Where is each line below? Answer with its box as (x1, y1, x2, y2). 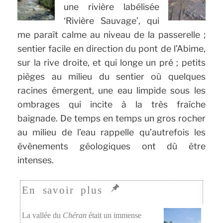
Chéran (63, 211, 87, 220)
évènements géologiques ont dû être (17, 141, 206, 152)
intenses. (17, 155, 54, 166)
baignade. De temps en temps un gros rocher (17, 113, 206, 124)
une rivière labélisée (63, 1, 160, 12)
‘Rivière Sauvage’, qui (63, 15, 160, 26)
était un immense (87, 211, 142, 220)
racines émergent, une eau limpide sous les (17, 85, 206, 96)
